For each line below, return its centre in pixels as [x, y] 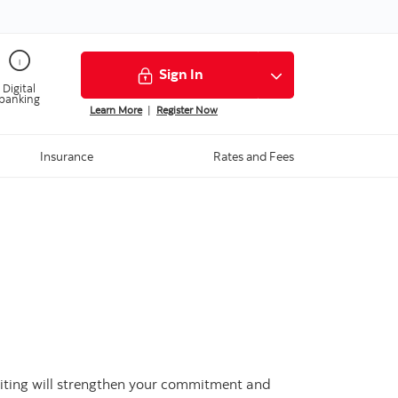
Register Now [187, 110]
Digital [20, 88]
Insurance [66, 156]
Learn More [116, 110]
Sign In [181, 74]
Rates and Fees [253, 156]
